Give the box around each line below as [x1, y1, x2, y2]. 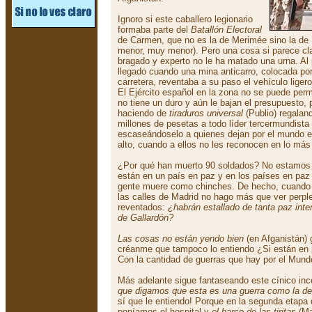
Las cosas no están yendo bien [118, 233, 244, 244]
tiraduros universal [169, 108, 243, 118]
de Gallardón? [118, 212, 173, 223]
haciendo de [118, 108, 169, 118]
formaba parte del [118, 24, 191, 35]
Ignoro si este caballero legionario [118, 14, 253, 24]
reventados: [118, 202, 168, 212]
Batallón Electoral [191, 24, 262, 35]
